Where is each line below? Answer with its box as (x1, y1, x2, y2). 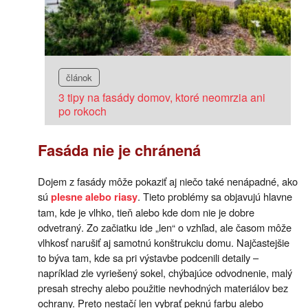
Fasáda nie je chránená (38, 139, 201, 162)
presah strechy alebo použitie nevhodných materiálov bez (38, 280, 288, 295)
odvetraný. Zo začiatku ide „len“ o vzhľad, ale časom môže (38, 219, 291, 234)
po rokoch (58, 103, 107, 120)
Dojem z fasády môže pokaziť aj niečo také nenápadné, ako (38, 173, 298, 188)
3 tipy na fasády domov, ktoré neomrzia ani (58, 89, 265, 106)
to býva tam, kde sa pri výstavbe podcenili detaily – (38, 250, 258, 265)
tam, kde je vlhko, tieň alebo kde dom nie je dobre (38, 204, 254, 219)
